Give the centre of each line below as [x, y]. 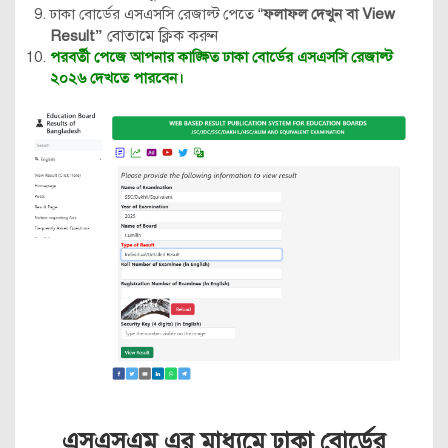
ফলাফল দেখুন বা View [329, 13]
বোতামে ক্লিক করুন [160, 35]
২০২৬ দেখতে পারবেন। [119, 77]
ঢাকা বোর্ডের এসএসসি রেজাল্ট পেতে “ [156, 13]
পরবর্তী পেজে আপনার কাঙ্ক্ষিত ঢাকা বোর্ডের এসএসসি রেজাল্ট [221, 56]
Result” [76, 35]
